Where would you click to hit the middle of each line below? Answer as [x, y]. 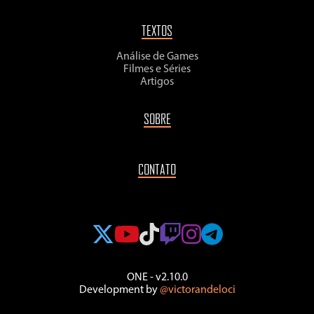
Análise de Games [157, 56]
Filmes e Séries [157, 69]
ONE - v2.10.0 [157, 277]
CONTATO [157, 169]
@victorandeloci [197, 290]
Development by [119, 290]
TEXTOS [157, 30]
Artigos [157, 82]
